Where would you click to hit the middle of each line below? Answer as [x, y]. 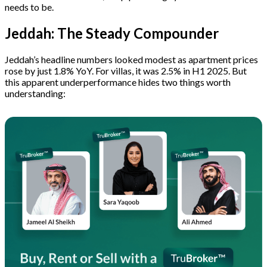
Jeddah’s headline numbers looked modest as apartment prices [131, 59]
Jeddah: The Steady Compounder [112, 33]
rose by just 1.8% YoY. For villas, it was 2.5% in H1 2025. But [126, 70]
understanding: [35, 93]
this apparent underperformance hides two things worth [118, 82]
